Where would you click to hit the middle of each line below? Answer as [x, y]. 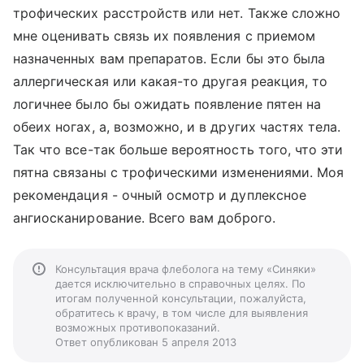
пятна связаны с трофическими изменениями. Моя [179, 172]
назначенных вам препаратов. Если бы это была [169, 58]
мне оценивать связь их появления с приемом [165, 36]
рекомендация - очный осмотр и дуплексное [160, 195]
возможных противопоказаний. [138, 327]
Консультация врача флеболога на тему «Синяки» [186, 269]
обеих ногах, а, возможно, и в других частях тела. [177, 127]
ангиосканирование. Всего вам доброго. [144, 218]
